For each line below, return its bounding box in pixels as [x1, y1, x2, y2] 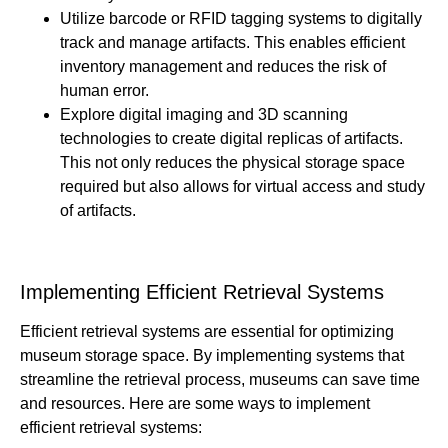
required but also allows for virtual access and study [60, 178, 425, 196]
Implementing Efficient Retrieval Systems [20, 281, 384, 304]
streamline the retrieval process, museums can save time [20, 371, 420, 389]
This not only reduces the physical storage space [60, 154, 405, 172]
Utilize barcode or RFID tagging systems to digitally [60, 10, 422, 28]
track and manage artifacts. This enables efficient [60, 34, 405, 52]
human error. [60, 82, 149, 100]
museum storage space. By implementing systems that [20, 347, 404, 365]
